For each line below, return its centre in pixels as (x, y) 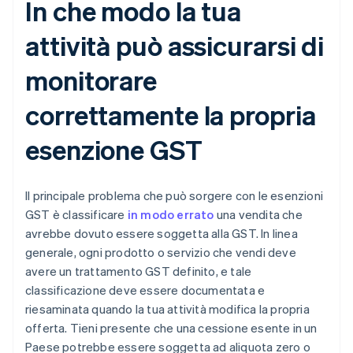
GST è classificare (76, 215)
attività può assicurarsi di (175, 46)
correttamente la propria (171, 115)
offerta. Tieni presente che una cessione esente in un (171, 328)
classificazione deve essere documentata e (145, 290)
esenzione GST (114, 150)
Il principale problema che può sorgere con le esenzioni (175, 196)
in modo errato (171, 215)
